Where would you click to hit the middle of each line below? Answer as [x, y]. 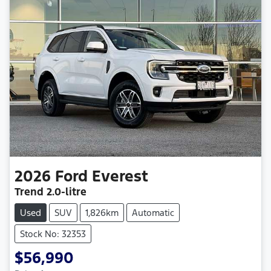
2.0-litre [67, 192]
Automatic [153, 213]
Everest [120, 176]
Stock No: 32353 [53, 234]
